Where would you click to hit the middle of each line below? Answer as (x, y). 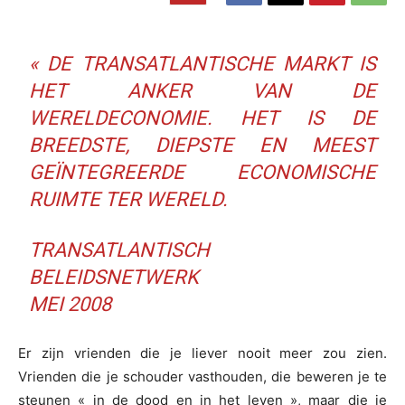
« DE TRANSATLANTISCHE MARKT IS (202, 64)
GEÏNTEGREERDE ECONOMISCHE (202, 173)
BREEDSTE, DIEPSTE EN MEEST (202, 146)
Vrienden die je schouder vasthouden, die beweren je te (202, 377)
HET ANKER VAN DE (202, 91)
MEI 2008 (71, 305)
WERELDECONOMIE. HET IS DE (202, 118)
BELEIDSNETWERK (114, 278)
